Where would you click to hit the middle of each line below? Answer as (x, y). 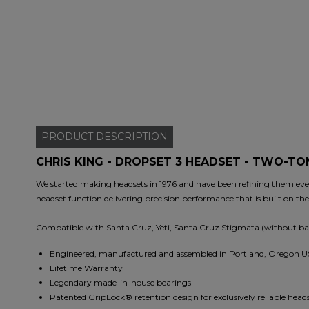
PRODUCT (69, 137)
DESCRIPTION (132, 137)
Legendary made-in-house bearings (120, 283)
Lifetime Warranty (86, 268)
